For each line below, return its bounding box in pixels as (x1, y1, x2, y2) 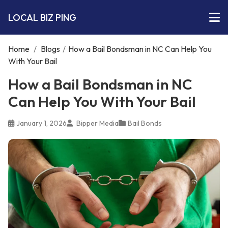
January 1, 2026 (16, 119, 67, 128)
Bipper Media (75, 119, 119, 128)
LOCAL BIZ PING (8, 11, 76, 23)
